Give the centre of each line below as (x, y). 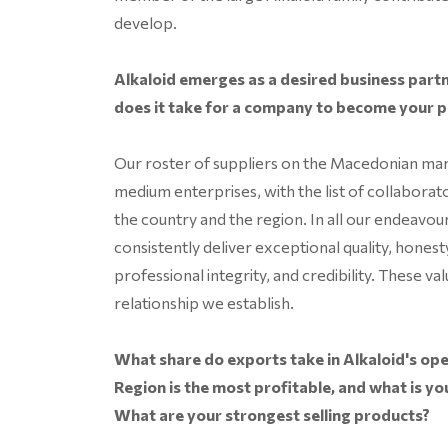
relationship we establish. (204, 303)
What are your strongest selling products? (272, 415)
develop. (145, 23)
